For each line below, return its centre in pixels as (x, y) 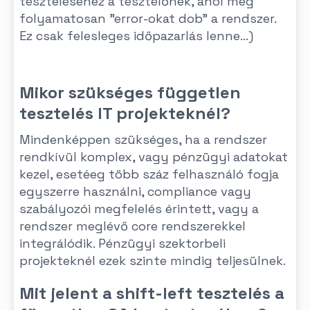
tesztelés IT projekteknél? (125, 113)
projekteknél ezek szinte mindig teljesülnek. (153, 261)
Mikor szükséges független (130, 92)
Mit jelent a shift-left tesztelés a (152, 293)
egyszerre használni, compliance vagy (135, 191)
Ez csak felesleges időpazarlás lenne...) (136, 36)
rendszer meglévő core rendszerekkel (133, 226)
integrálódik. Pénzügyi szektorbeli (122, 243)
